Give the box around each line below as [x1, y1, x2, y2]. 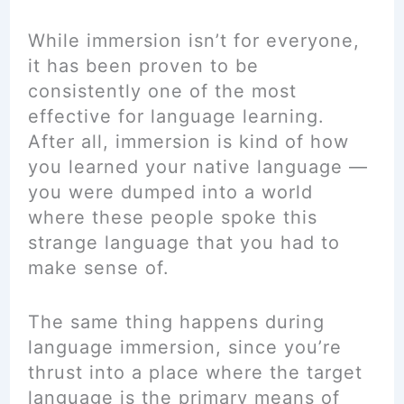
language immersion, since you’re [27, 336, 342, 358]
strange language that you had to [27, 232, 340, 253]
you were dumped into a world [27, 181, 313, 203]
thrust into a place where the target [27, 362, 363, 383]
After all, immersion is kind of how [27, 131, 349, 152]
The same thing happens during [27, 311, 325, 333]
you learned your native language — [27, 156, 368, 178]
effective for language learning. [27, 106, 325, 127]
